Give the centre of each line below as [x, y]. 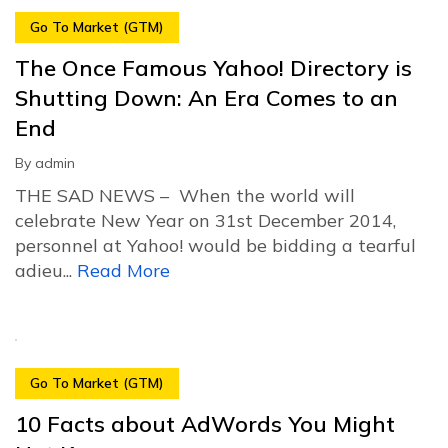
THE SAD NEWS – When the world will [185, 195]
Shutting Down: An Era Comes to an [206, 98]
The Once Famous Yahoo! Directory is [213, 68]
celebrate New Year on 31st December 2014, [205, 220]
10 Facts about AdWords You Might [205, 424]
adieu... [46, 270]
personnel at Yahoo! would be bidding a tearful [215, 245]
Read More [123, 270]
